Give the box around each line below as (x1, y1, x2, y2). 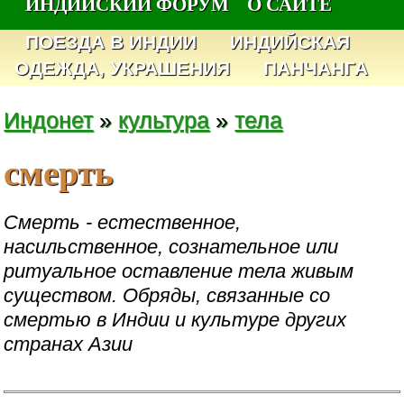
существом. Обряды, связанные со (4, 283, 331, 307)
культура (118, 107, 210, 133)
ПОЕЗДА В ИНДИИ (25, 32, 197, 53)
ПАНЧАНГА (262, 58, 368, 79)
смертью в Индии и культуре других (4, 308, 347, 331)
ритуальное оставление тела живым (4, 259, 354, 282)
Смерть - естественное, (4, 210, 242, 234)
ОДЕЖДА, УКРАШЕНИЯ (14, 58, 230, 79)
